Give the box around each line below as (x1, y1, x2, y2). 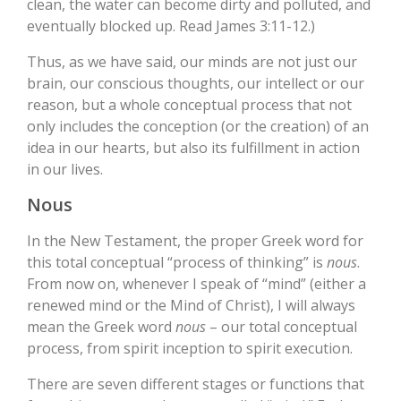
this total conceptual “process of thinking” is (27, 252, 327, 273)
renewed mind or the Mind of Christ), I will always (27, 295, 355, 316)
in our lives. (27, 159, 103, 180)
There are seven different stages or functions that (27, 374, 364, 395)
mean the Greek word (27, 317, 175, 337)
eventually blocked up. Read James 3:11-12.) (27, 16, 315, 37)
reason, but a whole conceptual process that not (27, 95, 352, 115)
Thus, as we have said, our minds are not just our (27, 52, 357, 73)
